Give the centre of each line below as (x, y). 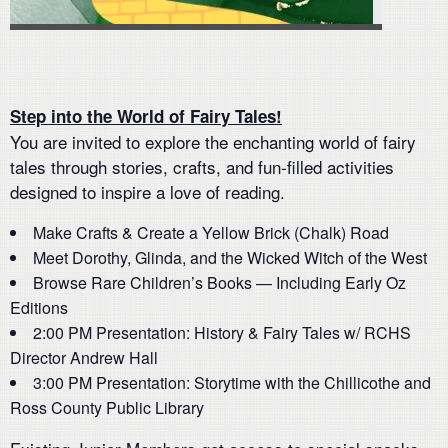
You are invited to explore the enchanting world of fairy (213, 141)
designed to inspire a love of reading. (147, 191)
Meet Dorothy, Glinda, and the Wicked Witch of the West (230, 257)
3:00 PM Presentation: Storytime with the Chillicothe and (232, 382)
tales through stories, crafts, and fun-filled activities (202, 166)
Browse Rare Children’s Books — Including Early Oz (219, 282)
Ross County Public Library (107, 407)
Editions (39, 307)
